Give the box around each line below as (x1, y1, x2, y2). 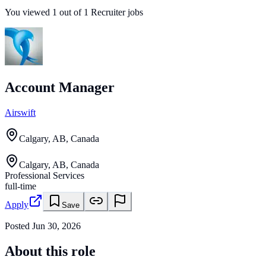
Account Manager (5, 80, 115, 96)
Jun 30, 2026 (32, 220, 81, 231)
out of (57, 7, 81, 18)
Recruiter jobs (91, 7, 143, 18)
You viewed (5, 7, 52, 18)
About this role (5, 243, 96, 259)
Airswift (5, 107, 36, 118)
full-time (5, 180, 36, 191)
